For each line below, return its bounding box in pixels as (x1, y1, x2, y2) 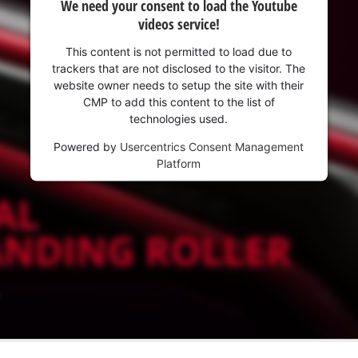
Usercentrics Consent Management (120, 139, 304, 153)
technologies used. (129, 111, 229, 125)
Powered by (54, 139, 121, 153)
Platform (157, 156, 201, 170)
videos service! (137, 14, 220, 34)
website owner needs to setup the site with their (54, 78, 304, 92)
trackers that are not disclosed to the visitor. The (52, 61, 306, 75)
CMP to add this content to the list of (82, 94, 275, 109)
